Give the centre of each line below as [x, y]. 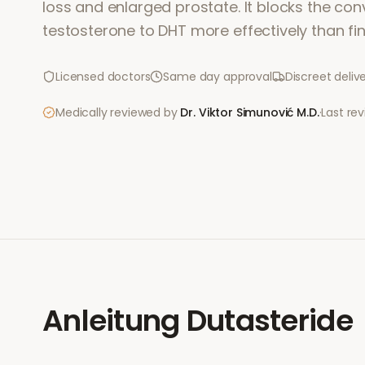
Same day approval [218, 77]
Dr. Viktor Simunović [237, 112]
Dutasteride [269, 321]
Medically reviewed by [117, 112]
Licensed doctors [103, 77]
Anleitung [111, 321]
